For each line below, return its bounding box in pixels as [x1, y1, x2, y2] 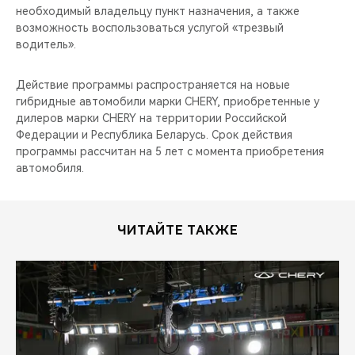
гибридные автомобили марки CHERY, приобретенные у [16, 94, 319, 108]
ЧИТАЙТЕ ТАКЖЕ [116, 222, 239, 238]
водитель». [16, 37, 76, 51]
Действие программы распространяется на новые [16, 78, 290, 91]
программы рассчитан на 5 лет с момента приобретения [16, 144, 324, 158]
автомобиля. [16, 161, 84, 174]
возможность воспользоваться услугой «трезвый [16, 21, 284, 34]
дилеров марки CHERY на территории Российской [16, 111, 287, 124]
